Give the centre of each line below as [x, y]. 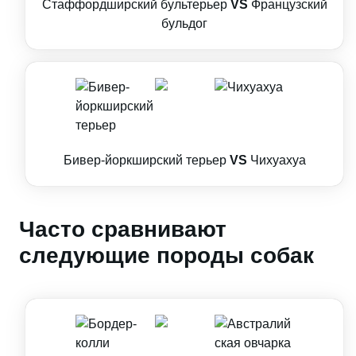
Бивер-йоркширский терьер [145, 160]
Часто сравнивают [123, 229]
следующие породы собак [166, 255]
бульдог [184, 23]
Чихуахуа [278, 160]
